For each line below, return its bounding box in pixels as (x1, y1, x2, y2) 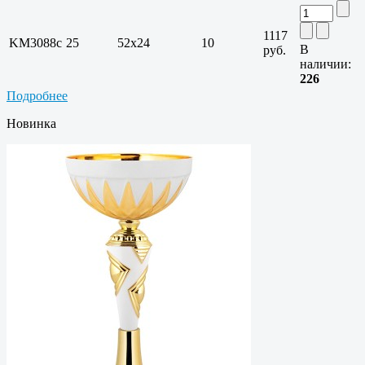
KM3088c (9, 36, 62, 51)
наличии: (300, 57, 351, 72)
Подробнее (7, 89, 68, 103)
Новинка (7, 117, 56, 131)
